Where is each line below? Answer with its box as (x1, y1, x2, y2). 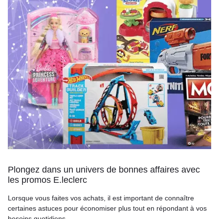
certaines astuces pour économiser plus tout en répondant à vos (8, 204, 207, 212)
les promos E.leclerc (8, 175, 87, 185)
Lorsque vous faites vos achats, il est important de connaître (8, 194, 194, 202)
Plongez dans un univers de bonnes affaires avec (8, 165, 200, 175)
